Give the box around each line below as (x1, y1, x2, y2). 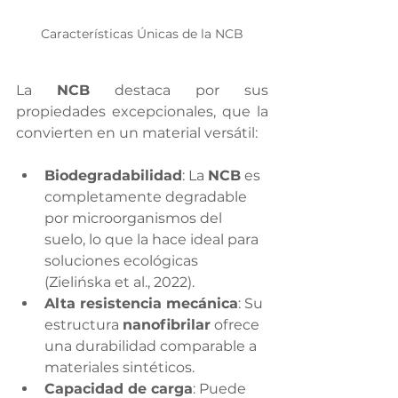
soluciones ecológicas (44, 252, 202, 270)
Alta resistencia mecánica (44, 295, 238, 313)
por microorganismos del (44, 210, 226, 227)
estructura (44, 316, 123, 334)
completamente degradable (44, 188, 251, 206)
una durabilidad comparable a (44, 338, 260, 355)
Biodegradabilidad (44, 167, 182, 185)
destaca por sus (90, 82, 268, 99)
